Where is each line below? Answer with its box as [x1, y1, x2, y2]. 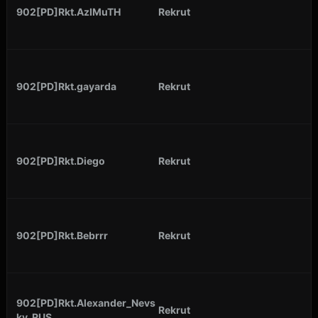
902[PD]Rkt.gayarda [16, 79, 116, 92]
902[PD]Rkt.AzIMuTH [16, 5, 121, 18]
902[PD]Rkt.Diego [16, 154, 105, 167]
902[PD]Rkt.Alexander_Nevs [16, 296, 155, 309]
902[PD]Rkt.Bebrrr [16, 229, 108, 241]
